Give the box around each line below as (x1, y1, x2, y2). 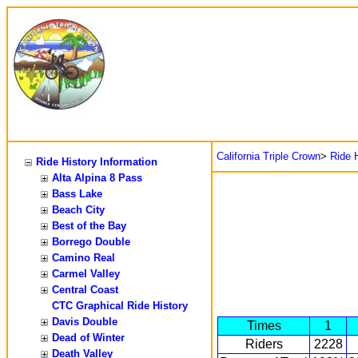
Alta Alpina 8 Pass (52, 172, 142, 184)
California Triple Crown (217, 150, 320, 162)
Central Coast (52, 284, 118, 296)
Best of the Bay (52, 220, 126, 232)
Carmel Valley (52, 268, 120, 280)
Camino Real (52, 252, 115, 264)
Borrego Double (52, 236, 130, 248)
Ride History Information (36, 156, 157, 168)
